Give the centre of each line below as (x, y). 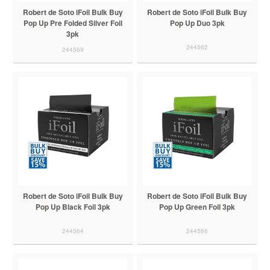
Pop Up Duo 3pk (197, 23)
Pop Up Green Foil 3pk (197, 207)
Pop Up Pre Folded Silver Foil (73, 23)
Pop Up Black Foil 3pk (73, 207)
